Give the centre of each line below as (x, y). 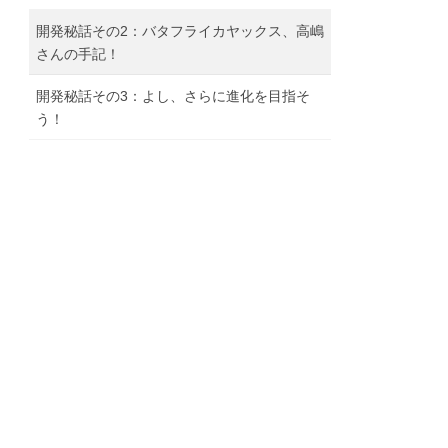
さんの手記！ (78, 54)
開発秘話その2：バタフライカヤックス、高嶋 (180, 31)
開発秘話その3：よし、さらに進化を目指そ (173, 96)
